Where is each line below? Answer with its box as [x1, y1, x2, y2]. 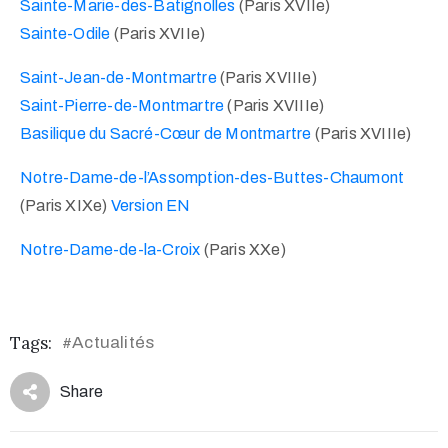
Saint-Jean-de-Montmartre [20, 69, 217, 87]
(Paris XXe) [200, 241, 286, 259]
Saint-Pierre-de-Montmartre [20, 97, 225, 115]
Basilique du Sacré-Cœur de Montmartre [20, 125, 312, 143]
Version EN [110, 197, 191, 215]
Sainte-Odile [20, 25, 111, 43]
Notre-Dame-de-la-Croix [20, 241, 201, 259]
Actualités [72, 333, 155, 353]
